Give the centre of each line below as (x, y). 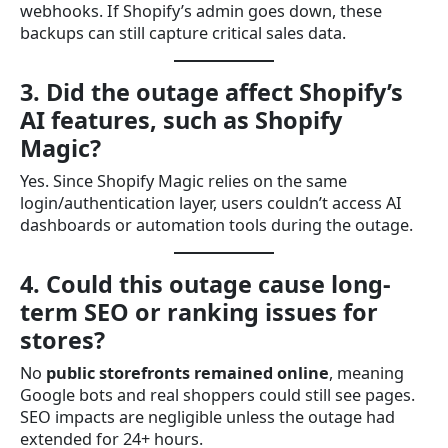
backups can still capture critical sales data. (183, 32)
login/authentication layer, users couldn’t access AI (211, 202)
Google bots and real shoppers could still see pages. (217, 394)
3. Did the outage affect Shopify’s (211, 91)
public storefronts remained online (187, 372)
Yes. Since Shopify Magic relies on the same (183, 180)
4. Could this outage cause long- (205, 283)
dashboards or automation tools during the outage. (216, 224)
